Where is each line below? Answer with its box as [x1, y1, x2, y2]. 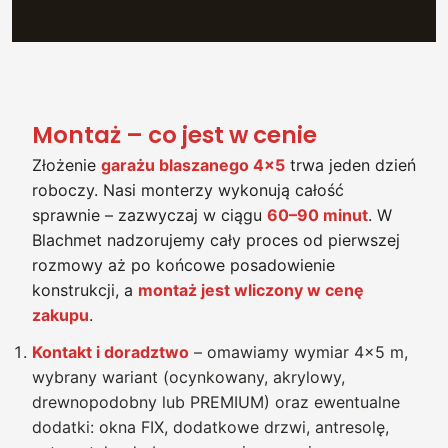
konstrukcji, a [32, 279, 138, 300]
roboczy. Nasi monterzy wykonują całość [32, 179, 344, 200]
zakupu [32, 304, 89, 325]
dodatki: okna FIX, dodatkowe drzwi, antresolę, [32, 416, 389, 437]
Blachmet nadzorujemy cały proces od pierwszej [32, 229, 400, 250]
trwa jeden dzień [285, 154, 416, 175]
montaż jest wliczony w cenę [138, 279, 364, 300]
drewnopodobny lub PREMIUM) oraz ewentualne [32, 391, 400, 412]
